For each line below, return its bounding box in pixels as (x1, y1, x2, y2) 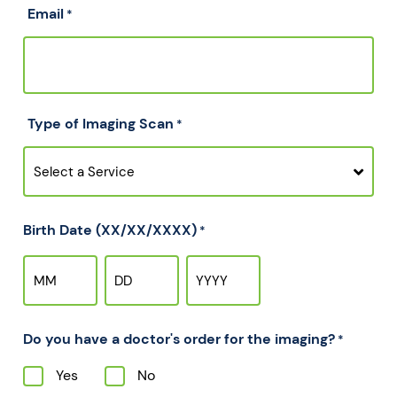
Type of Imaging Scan (27, 114, 174, 134)
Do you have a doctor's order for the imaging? (23, 330, 335, 349)
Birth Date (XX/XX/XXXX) (23, 221, 197, 240)
